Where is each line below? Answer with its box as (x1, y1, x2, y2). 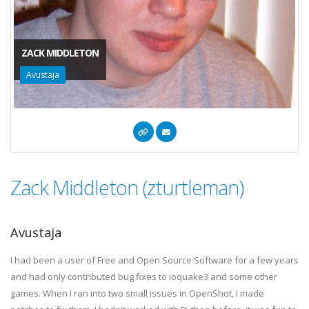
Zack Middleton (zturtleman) (10, 174, 243, 201)
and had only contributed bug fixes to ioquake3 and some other (10, 270, 277, 283)
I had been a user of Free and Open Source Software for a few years (10, 254, 299, 266)
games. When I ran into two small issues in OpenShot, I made (10, 287, 264, 299)
